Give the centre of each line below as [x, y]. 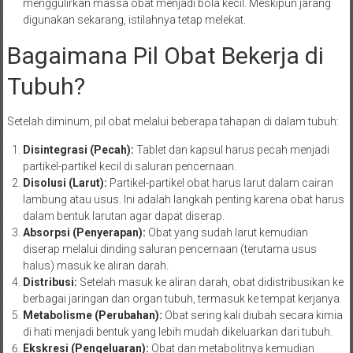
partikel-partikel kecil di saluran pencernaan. [129, 167]
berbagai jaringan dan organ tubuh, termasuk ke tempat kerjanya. [182, 299]
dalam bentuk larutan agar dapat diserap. [123, 216]
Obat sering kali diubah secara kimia [252, 316]
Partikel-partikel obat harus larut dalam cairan [220, 183]
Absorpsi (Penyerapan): [84, 233]
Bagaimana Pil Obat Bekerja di [165, 56]
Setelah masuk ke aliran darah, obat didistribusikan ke [210, 282]
